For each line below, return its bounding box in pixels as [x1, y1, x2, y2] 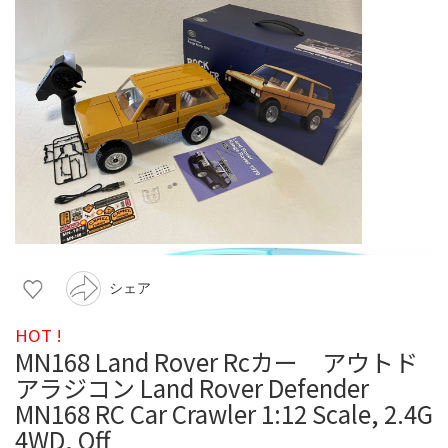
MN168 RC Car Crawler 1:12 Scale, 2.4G [15, 395, 433, 431]
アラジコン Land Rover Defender [15, 369, 369, 405]
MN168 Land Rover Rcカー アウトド [15, 343, 418, 379]
